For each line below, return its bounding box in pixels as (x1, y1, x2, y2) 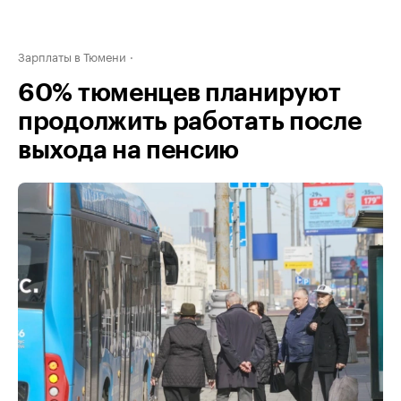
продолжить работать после (18, 109, 362, 134)
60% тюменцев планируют (18, 81, 341, 106)
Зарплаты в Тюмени (18, 47, 126, 64)
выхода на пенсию (18, 138, 240, 163)
